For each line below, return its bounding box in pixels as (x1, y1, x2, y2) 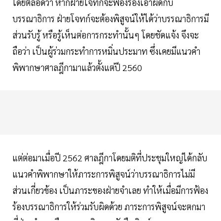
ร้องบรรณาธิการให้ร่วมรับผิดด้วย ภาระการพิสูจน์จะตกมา (12, 201, 205, 213)
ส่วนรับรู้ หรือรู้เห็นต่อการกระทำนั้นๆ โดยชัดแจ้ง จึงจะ (12, 29, 199, 41)
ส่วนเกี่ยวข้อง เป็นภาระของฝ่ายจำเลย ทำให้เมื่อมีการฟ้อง (12, 184, 208, 196)
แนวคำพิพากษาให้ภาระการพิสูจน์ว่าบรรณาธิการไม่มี (12, 168, 195, 180)
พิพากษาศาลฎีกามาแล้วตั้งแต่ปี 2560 (12, 62, 144, 74)
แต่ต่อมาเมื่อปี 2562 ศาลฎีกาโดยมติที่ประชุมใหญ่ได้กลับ (12, 152, 207, 164)
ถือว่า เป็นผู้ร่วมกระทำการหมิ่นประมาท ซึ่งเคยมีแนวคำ (12, 45, 200, 57)
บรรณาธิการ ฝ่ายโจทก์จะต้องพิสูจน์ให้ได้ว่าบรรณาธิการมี (12, 13, 209, 25)
